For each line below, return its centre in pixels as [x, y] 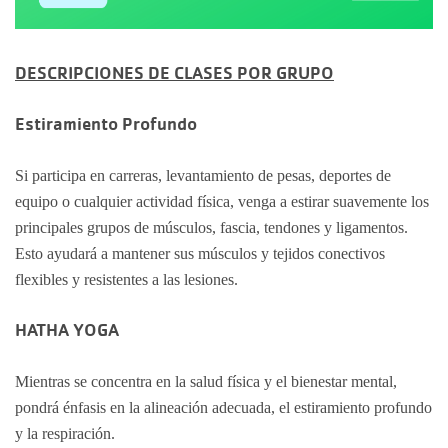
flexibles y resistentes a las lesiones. [126, 279]
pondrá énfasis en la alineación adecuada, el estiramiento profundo [223, 407]
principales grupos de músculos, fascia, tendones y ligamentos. [211, 227]
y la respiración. [65, 433]
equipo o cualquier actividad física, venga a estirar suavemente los [222, 201]
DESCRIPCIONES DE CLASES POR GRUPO [174, 72]
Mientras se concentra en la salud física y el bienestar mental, [206, 381]
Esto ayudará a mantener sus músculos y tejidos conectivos [200, 253]
